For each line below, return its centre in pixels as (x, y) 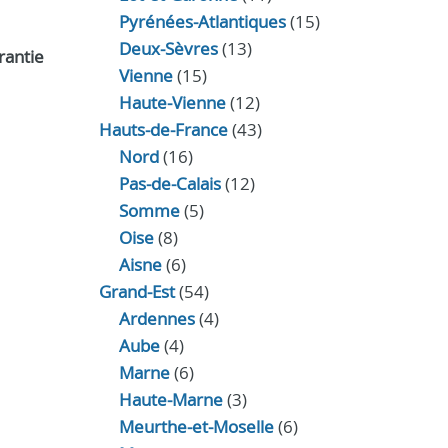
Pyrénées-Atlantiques (202, 21)
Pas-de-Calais (169, 183)
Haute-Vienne (172, 102)
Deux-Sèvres (168, 48)
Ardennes (156, 318)
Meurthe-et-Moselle (196, 426)
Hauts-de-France (163, 129)
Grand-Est (136, 291)
